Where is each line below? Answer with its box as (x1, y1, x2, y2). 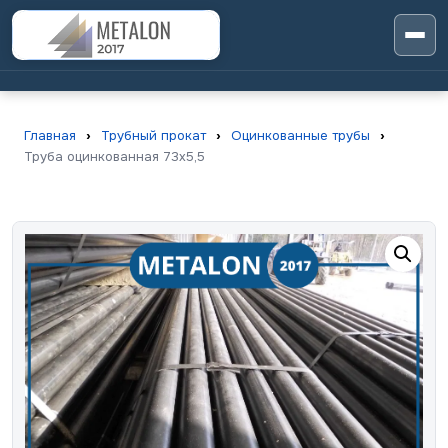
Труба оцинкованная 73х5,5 (24, 148, 205, 165)
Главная (24, 127, 76, 144)
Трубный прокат (101, 127, 206, 144)
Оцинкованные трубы (231, 127, 370, 144)
